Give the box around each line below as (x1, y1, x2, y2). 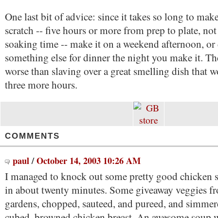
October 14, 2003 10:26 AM (36, 154, 141, 167)
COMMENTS (5, 131, 60, 141)
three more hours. (5, 78, 77, 91)
